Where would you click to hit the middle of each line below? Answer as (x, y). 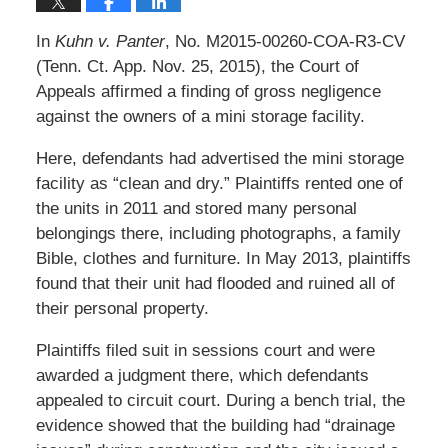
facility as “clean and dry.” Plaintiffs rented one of (219, 183)
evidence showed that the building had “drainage (215, 425)
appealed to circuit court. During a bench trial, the (220, 400)
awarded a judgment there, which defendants (202, 375)
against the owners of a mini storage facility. (200, 116)
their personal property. (122, 308)
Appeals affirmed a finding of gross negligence (208, 91)
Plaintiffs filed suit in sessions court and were (205, 350)
